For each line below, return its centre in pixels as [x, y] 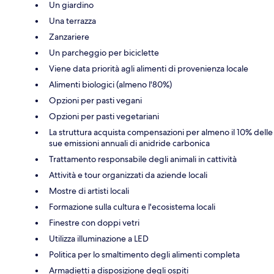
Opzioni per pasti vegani [95, 101]
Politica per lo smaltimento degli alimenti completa [144, 255]
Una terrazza [72, 21]
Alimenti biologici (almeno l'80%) [110, 85]
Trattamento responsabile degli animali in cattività [143, 159]
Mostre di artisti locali [89, 191]
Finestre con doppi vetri [94, 223]
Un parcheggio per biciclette [104, 53]
